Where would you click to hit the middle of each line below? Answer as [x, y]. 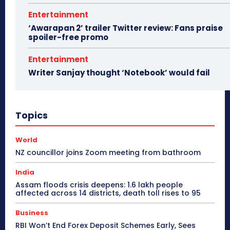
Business [32, 213]
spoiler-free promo [68, 37]
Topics [32, 115]
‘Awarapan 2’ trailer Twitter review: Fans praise [126, 28]
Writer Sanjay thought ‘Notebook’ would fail [119, 72]
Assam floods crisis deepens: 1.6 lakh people [99, 185]
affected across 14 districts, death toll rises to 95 [108, 193]
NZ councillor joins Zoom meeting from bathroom [108, 152]
